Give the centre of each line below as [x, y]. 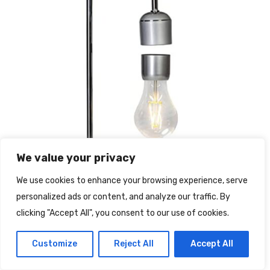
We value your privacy [76, 158]
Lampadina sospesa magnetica [126, 256]
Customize [55, 244]
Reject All [134, 244]
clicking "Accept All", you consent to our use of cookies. [123, 213]
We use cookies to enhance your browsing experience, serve [132, 181]
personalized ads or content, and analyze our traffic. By [123, 197]
